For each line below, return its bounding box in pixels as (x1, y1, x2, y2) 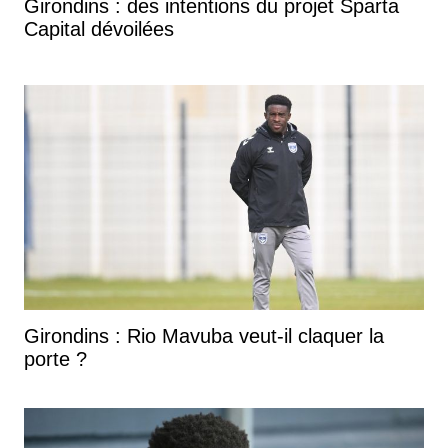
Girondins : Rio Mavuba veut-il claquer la (24, 324, 384, 347)
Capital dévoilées (24, 17, 174, 40)
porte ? (24, 347, 87, 370)
